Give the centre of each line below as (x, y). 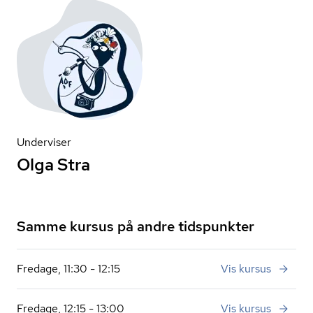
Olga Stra (53, 165)
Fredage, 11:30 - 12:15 (68, 269)
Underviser (44, 142)
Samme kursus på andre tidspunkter (136, 226)
